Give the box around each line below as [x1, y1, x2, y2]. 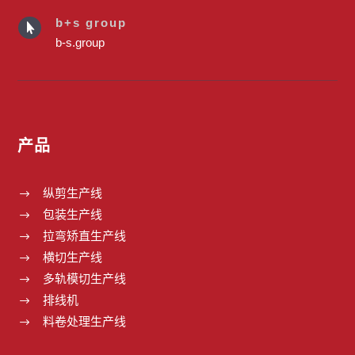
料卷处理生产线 [42, 314, 126, 328]
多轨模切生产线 [42, 271, 126, 285]
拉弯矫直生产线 [42, 228, 126, 242]
